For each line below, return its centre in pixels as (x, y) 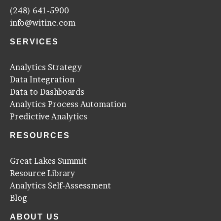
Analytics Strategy (46, 67)
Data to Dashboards (47, 92)
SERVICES (34, 41)
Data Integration (42, 79)
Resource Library (42, 173)
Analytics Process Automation (68, 104)
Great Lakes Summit (48, 161)
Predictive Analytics (49, 116)
